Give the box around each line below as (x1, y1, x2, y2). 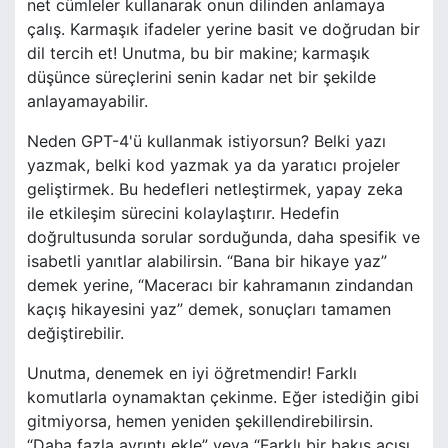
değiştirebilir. (27, 323, 124, 344)
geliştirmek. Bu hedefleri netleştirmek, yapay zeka (27, 179, 403, 200)
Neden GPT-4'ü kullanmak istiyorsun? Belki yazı (27, 131, 386, 152)
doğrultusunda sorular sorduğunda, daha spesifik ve (27, 227, 420, 248)
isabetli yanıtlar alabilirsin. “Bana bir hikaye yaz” (27, 251, 387, 272)
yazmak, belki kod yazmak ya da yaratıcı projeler (27, 155, 400, 176)
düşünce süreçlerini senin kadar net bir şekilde (27, 67, 376, 88)
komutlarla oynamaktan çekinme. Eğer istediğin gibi (27, 387, 419, 408)
